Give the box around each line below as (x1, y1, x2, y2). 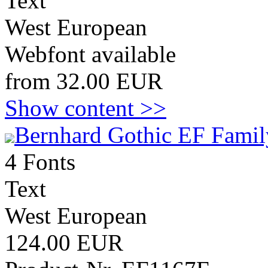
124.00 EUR (5, 230, 123, 255)
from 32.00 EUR (5, 68, 163, 94)
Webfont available (5, 41, 176, 67)
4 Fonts (5, 149, 75, 175)
